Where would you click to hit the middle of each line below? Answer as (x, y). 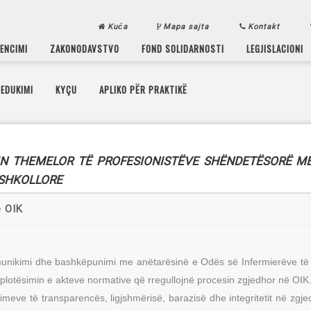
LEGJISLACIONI (275, 48)
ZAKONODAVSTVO (85, 48)
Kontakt (265, 26)
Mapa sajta (187, 26)
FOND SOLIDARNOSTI (183, 48)
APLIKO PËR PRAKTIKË (144, 89)
